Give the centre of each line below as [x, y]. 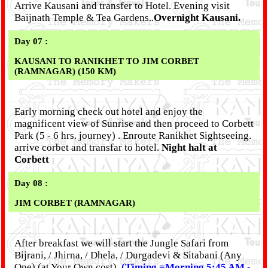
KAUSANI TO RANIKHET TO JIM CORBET [107, 61]
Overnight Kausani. [197, 18]
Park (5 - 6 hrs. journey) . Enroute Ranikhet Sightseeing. [133, 135]
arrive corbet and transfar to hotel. [88, 147]
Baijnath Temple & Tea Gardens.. [84, 18]
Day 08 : [35, 183]
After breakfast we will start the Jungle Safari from [121, 243]
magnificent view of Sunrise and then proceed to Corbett [134, 124]
